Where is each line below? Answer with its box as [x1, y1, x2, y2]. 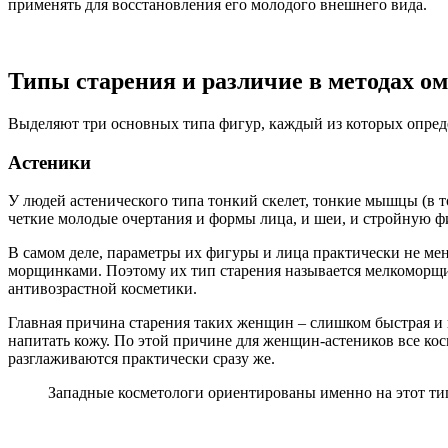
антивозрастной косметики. [8, 280, 197, 298]
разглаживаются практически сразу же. [8, 350, 275, 368]
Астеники [8, 151, 91, 173]
